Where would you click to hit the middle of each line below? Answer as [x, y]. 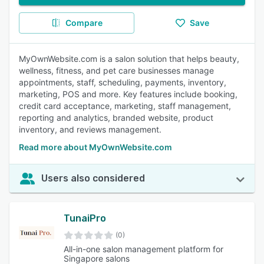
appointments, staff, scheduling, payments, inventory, [123, 82]
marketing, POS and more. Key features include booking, [128, 94]
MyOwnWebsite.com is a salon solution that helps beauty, [129, 59]
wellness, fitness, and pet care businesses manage [116, 70]
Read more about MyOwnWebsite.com [95, 147]
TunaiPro [85, 218]
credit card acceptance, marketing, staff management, [125, 106]
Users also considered [93, 178]
